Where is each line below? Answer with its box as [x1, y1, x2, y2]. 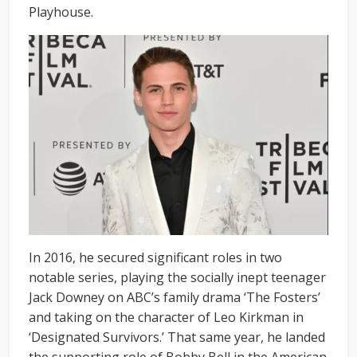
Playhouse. [29, 3, 93, 22]
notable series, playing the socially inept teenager [29, 268, 326, 286]
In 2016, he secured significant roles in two [29, 248, 282, 266]
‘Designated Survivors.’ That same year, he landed [29, 328, 325, 346]
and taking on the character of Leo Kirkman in [29, 308, 304, 326]
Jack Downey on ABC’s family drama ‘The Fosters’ [29, 288, 320, 306]
